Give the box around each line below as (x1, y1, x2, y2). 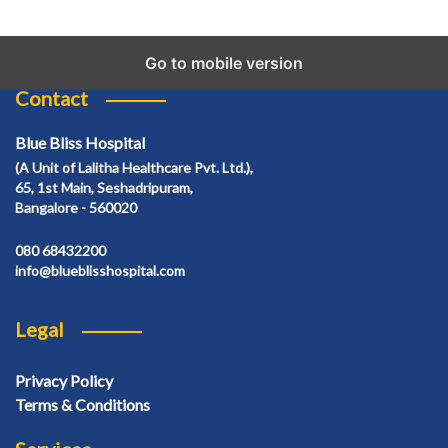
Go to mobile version (145, 53, 303, 74)
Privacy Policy (15, 371, 113, 391)
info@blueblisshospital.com (15, 262, 185, 280)
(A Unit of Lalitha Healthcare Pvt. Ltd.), (15, 159, 253, 177)
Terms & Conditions (15, 395, 150, 415)
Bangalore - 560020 (15, 199, 137, 217)
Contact (15, 86, 88, 111)
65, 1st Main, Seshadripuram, (15, 179, 193, 197)
